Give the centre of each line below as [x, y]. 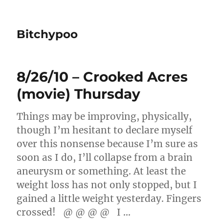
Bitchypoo [47, 34]
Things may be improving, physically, [104, 116]
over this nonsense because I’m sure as [108, 144]
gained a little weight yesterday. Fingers [109, 198]
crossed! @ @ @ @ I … [74, 212]
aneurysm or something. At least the [101, 171]
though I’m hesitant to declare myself [105, 130]
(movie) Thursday [79, 94]
